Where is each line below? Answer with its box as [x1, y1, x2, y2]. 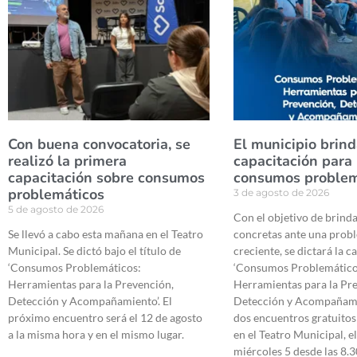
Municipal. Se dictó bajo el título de [8, 244, 181, 258]
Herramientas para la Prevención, [8, 277, 174, 292]
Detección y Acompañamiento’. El [8, 294, 172, 308]
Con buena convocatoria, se [8, 135, 190, 155]
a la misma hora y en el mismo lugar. [8, 328, 184, 342]
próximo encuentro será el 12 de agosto [8, 311, 202, 325]
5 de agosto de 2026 [8, 203, 104, 216]
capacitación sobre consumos [8, 168, 205, 188]
